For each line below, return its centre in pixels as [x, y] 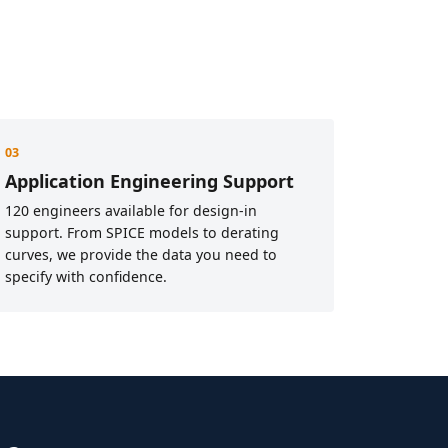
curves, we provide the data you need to [141, 254]
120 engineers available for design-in [131, 210]
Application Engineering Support [149, 180]
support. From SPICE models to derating [142, 232]
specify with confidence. [86, 276]
